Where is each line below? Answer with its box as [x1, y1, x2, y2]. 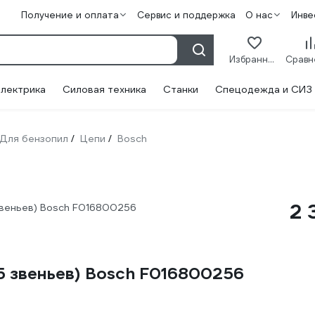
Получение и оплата [20, 9, 119, 21]
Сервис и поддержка [136, 9, 236, 21]
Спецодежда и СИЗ [215, 83, 312, 96]
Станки [163, 83, 198, 96]
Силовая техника [63, 83, 146, 96]
